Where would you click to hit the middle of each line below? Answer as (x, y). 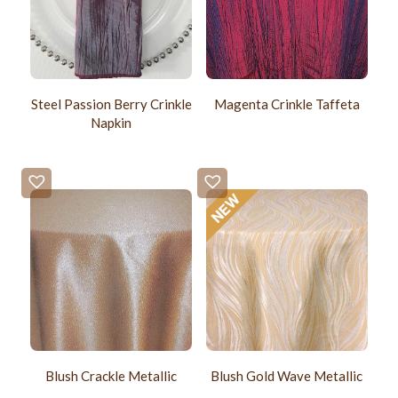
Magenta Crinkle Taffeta (287, 104)
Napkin (111, 123)
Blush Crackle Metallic (111, 375)
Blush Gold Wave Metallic (287, 375)
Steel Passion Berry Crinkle (111, 104)
